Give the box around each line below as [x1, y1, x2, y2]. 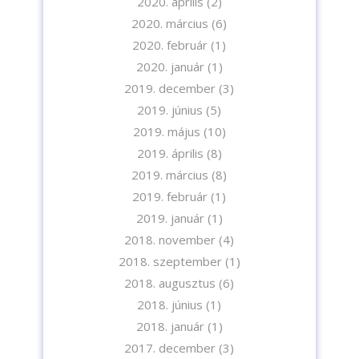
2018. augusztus [124, 274, 216, 291]
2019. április [136, 144, 204, 161]
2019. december [124, 79, 216, 96]
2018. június [137, 296, 204, 313]
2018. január [135, 317, 204, 334]
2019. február [132, 188, 208, 204]
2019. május [132, 123, 200, 139]
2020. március [131, 14, 209, 31]
